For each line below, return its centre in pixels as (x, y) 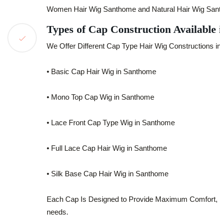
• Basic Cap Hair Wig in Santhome (101, 71)
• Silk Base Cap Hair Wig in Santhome (108, 174)
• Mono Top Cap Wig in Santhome (100, 97)
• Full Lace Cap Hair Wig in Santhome (107, 148)
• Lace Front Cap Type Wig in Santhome (111, 123)
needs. (57, 212)
